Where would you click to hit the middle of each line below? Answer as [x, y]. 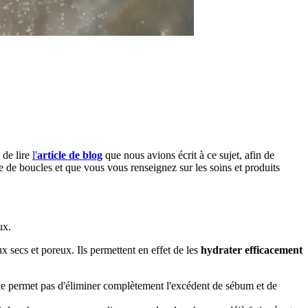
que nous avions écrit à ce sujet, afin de [188, 155]
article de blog [70, 155]
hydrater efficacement [252, 250]
